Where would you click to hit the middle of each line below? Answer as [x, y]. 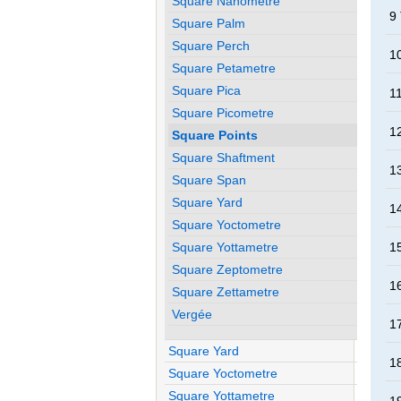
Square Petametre [224, 68]
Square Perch [211, 45]
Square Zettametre [226, 291]
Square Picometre [223, 112]
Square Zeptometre [228, 269]
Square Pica [207, 90]
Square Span [209, 179]
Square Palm [209, 23]
